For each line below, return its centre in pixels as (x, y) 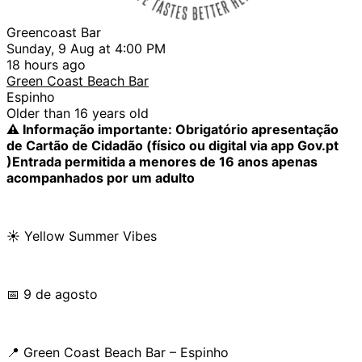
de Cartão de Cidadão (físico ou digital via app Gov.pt (173, 145)
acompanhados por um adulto (101, 177)
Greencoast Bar (54, 32)
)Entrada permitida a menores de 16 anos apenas (162, 161)
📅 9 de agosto (52, 294)
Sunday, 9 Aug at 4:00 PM (86, 48)
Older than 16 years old (78, 113)
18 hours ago (46, 64)
